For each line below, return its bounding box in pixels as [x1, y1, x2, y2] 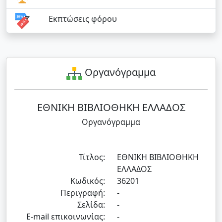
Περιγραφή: [60, 187, 105, 198]
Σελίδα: [77, 199, 105, 210]
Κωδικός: [70, 175, 105, 186]
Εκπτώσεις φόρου [48, 13, 117, 24]
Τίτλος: [79, 152, 105, 163]
